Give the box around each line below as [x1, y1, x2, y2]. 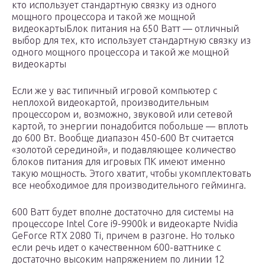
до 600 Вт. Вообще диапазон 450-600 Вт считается [12, 132, 234, 144]
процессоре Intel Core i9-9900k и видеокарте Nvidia [12, 218, 238, 230]
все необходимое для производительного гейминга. [12, 180, 246, 191]
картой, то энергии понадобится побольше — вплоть [12, 121, 248, 132]
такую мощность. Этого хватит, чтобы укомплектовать [12, 168, 251, 179]
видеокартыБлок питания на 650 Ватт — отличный [12, 23, 239, 34]
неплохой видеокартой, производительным [12, 97, 209, 108]
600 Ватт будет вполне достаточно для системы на [12, 206, 234, 218]
